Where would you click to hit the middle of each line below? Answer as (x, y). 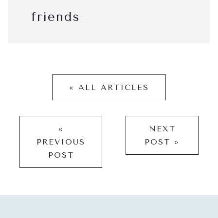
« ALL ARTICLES (109, 87)
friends (55, 17)
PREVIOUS (61, 142)
